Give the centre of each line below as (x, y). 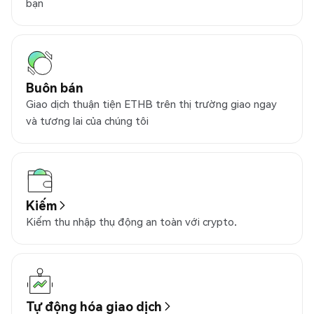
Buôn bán (55, 88)
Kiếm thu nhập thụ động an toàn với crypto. (131, 222)
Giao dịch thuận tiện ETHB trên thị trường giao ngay (151, 104)
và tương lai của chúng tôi (87, 121)
